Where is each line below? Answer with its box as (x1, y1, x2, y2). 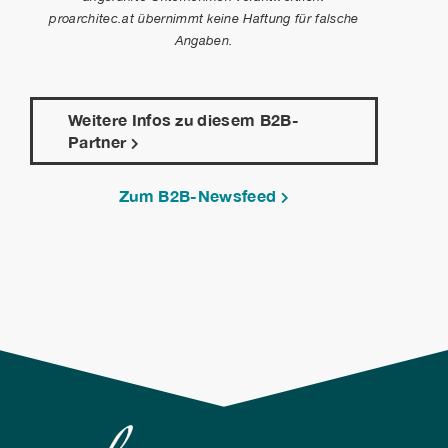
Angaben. (174, 33, 234, 49)
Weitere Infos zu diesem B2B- (68, 109, 299, 129)
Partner (68, 131, 131, 151)
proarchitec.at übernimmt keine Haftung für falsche (49, 11, 359, 27)
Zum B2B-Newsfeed (119, 185, 281, 205)
